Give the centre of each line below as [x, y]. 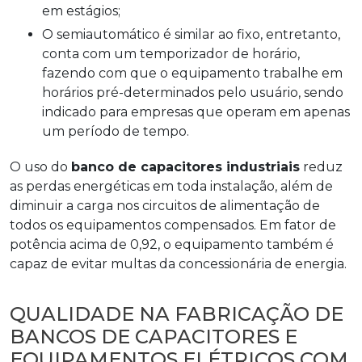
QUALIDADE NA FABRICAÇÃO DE [177, 314]
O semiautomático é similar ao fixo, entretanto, [48, 34]
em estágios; [81, 11]
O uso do [40, 166]
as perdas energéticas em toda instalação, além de [171, 186]
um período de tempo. [116, 131]
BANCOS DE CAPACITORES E [154, 336]
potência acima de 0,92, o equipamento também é [172, 244]
